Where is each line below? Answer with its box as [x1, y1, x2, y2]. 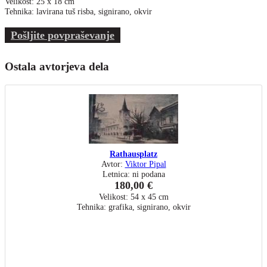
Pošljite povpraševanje [11, 29, 114, 42]
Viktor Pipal [125, 159, 166, 169]
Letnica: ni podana [102, 169, 165, 179]
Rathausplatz [110, 149, 157, 159]
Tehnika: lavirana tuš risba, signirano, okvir [5, 7, 152, 17]
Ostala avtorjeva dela [5, 60, 109, 73]
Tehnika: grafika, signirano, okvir [76, 202, 191, 212]
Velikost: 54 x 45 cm [98, 192, 169, 202]
